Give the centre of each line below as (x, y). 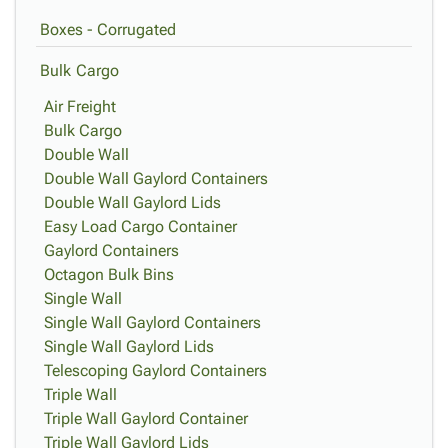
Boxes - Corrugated (108, 29)
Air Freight (80, 106)
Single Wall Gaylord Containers (152, 322)
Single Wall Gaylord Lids (129, 346)
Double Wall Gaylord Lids (132, 202)
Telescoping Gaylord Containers (155, 370)
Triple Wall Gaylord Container (146, 418)
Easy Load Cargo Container (140, 226)
